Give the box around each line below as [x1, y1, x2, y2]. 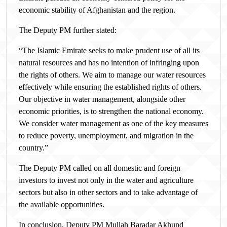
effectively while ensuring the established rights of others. [19, 83, 202, 92]
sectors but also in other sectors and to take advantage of [19, 188, 198, 197]
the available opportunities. [19, 200, 104, 209]
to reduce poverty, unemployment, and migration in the [19, 131, 194, 140]
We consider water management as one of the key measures [19, 119, 208, 128]
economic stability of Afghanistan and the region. [19, 6, 175, 15]
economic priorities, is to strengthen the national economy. [19, 107, 204, 116]
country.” [19, 143, 48, 153]
